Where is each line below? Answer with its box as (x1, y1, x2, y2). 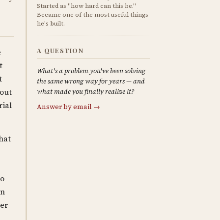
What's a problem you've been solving (37, 66, 146, 76)
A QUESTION (37, 46, 84, 55)
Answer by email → (37, 102, 101, 111)
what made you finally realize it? (37, 87, 135, 96)
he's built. (37, 20, 65, 27)
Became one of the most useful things (37, 11, 149, 19)
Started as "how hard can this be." (37, 2, 137, 10)
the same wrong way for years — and (37, 77, 145, 86)
